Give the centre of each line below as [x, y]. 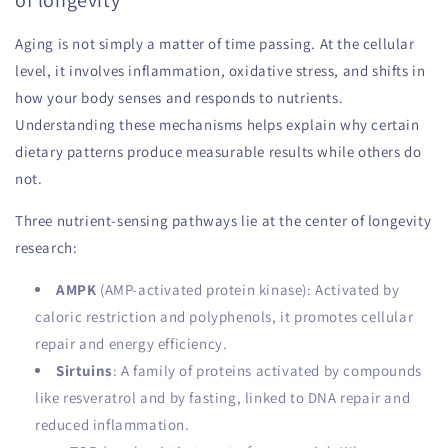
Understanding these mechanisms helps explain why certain [217, 125]
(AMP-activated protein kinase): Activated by [248, 290]
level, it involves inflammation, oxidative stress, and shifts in [220, 71]
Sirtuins [84, 371]
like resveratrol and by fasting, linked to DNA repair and [223, 398]
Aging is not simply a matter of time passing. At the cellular [215, 44]
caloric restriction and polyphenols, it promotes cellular [224, 317]
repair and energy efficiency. [131, 344]
